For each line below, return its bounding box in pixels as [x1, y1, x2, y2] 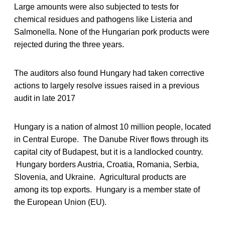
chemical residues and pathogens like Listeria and [14, 15, 192, 24]
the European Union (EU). [14, 197, 106, 206]
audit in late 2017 [14, 93, 75, 102]
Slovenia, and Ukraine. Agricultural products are [14, 172, 186, 181]
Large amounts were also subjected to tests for [14, 2, 179, 11]
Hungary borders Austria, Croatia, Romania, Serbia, [14, 160, 199, 169]
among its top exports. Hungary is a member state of [14, 185, 200, 194]
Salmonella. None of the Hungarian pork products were [14, 27, 209, 36]
